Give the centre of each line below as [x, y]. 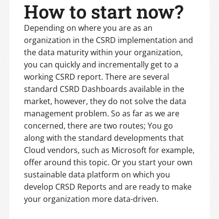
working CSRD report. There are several [97, 77]
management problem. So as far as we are [102, 114]
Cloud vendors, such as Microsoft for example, [109, 150]
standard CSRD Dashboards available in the [104, 89]
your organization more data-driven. [91, 199]
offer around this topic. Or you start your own [108, 163]
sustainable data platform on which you [97, 175]
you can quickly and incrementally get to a [101, 65]
